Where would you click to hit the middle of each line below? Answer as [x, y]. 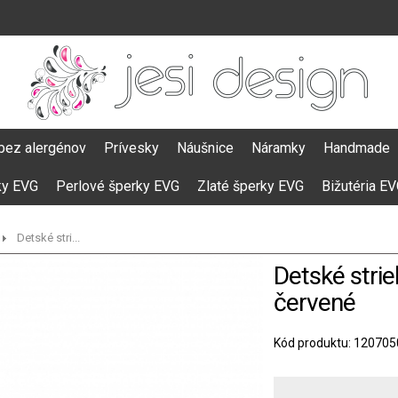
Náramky [279, 148]
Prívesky [131, 148]
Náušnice [205, 148]
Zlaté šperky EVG [251, 186]
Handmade [357, 148]
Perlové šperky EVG [118, 186]
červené [314, 302]
